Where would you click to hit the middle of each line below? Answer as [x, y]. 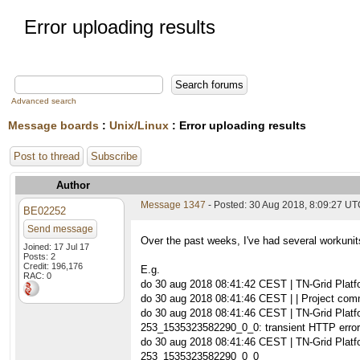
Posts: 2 [39, 256]
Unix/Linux [139, 125]
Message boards [53, 125]
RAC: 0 [37, 276]
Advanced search [44, 101]
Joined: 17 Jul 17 [56, 247]
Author [73, 185]
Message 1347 [173, 205]
